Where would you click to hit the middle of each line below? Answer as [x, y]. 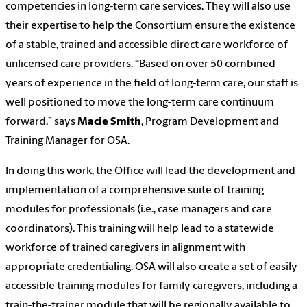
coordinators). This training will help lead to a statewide [140, 229]
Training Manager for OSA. [67, 142]
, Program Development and [210, 122]
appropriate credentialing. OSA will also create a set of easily [151, 268]
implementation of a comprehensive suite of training [135, 191]
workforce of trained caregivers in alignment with [125, 248]
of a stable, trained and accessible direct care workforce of [147, 46]
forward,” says [41, 122]
